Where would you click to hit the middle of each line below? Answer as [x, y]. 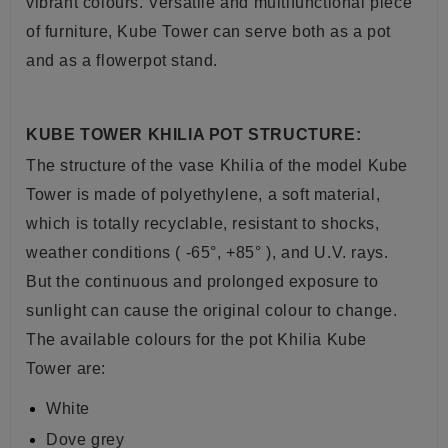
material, [347, 194]
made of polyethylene [176, 194]
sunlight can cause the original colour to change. [212, 310]
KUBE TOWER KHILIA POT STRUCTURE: [194, 134]
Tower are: [66, 368]
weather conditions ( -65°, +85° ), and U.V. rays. [207, 252]
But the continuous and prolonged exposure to [202, 281]
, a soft [286, 194]
